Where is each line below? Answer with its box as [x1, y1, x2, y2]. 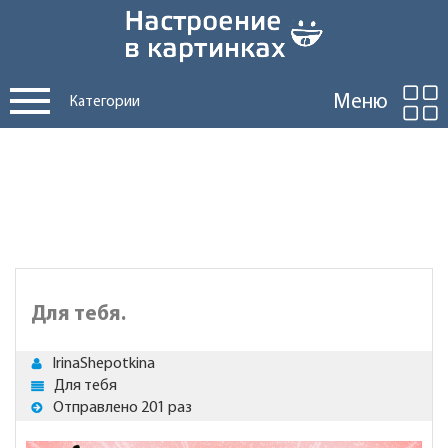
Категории [70, 95, 140, 110]
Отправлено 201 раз [53, 400, 192, 416]
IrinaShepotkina [52, 356, 155, 372]
